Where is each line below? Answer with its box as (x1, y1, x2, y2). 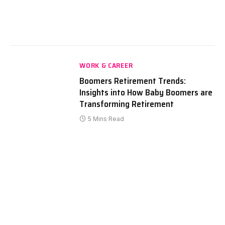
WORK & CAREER (79, 59, 133, 71)
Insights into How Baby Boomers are (79, 85, 213, 99)
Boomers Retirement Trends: (79, 73, 186, 88)
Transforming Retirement (79, 96, 174, 111)
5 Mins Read (88, 115, 125, 123)
